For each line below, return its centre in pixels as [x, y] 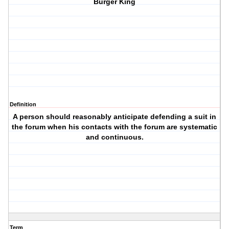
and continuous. [114, 137]
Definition [23, 105]
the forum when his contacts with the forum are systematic [115, 127]
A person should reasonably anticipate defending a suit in [115, 117]
